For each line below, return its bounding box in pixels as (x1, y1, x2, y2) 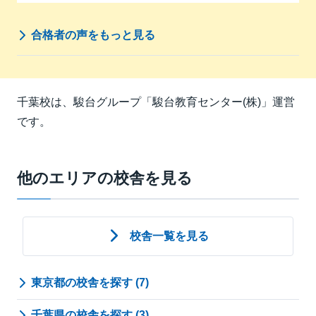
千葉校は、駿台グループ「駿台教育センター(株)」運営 (17, 96, 295, 108)
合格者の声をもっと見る (31, 29, 155, 41)
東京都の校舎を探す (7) (31, 276, 149, 288)
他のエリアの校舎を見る (17, 169, 193, 187)
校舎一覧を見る (130, 230, 209, 242)
